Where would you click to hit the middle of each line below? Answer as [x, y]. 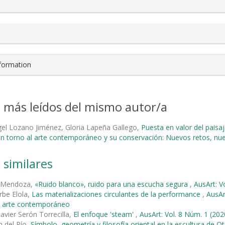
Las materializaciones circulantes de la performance [117, 194]
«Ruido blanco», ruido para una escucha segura [112, 184]
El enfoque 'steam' [104, 214]
